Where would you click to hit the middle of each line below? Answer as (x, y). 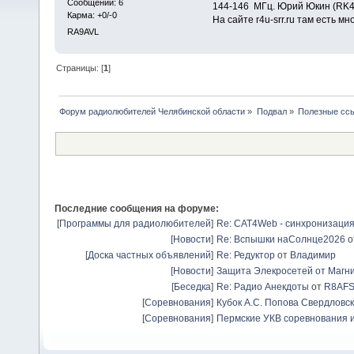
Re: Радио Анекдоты (263, 287)
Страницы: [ (80, 68)
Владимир (313, 256)
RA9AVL (83, 32)
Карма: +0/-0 (92, 15)
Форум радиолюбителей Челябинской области (153, 111)
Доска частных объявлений (149, 256)
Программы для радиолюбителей (135, 224)
